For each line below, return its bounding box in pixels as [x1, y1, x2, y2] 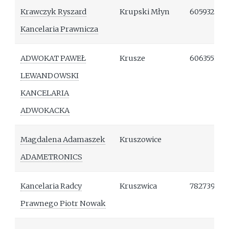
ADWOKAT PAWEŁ [20, 54, 86, 63]
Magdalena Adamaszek [20, 135, 106, 145]
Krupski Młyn [120, 7, 170, 17]
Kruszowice [120, 135, 162, 145]
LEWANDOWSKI [20, 71, 79, 81]
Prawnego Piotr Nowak [20, 199, 106, 209]
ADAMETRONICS [20, 152, 83, 162]
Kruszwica [120, 181, 157, 191]
